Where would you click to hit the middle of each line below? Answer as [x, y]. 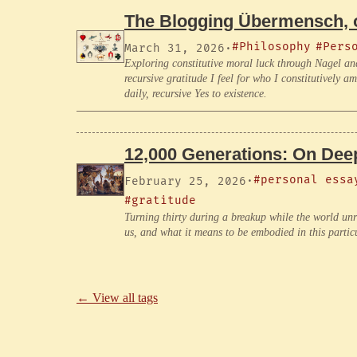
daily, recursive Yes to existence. [196, 94]
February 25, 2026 [185, 181]
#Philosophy [271, 47]
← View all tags [117, 297]
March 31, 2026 [175, 49]
